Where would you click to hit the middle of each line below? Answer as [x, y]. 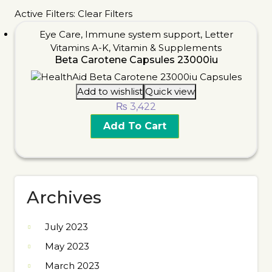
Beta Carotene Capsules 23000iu [136, 60]
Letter [219, 34]
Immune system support [142, 34]
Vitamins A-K [80, 48]
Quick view [170, 92]
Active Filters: [46, 14]
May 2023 [67, 246]
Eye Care [60, 34]
